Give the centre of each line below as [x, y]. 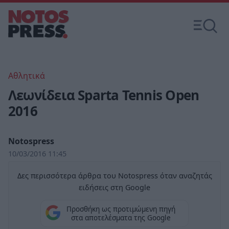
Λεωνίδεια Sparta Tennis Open [104, 95]
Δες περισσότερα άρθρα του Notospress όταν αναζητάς [114, 176]
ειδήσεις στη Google [114, 187]
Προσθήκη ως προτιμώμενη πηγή [121, 209]
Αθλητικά [27, 76]
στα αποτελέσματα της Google [121, 218]
